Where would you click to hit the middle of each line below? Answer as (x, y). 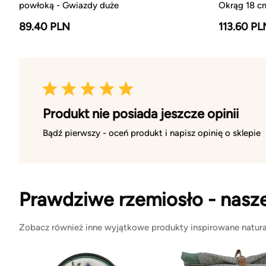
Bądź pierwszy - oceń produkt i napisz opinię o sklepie (152, 133)
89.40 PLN (45, 26)
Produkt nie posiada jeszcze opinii (141, 113)
